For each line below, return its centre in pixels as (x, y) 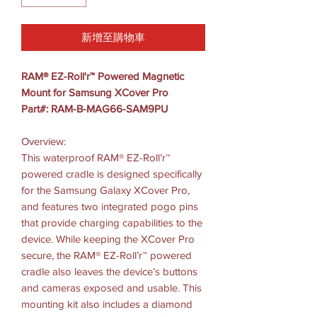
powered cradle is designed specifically (111, 173)
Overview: (44, 141)
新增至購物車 (113, 37)
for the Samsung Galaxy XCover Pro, (105, 190)
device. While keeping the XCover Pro (108, 238)
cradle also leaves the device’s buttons (109, 271)
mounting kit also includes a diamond (107, 304)
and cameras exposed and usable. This (111, 287)
